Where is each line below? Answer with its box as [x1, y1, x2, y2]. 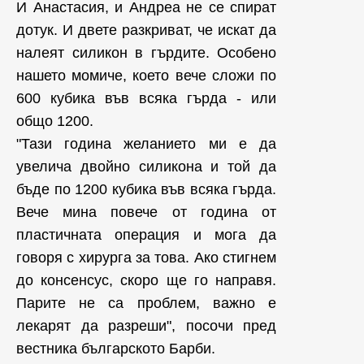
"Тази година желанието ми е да [16, 135, 276, 152]
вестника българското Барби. [16, 340, 215, 357]
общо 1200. [16, 112, 93, 129]
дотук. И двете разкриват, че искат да [16, 21, 276, 38]
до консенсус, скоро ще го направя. [16, 271, 276, 288]
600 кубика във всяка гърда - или [16, 89, 276, 106]
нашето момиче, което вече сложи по [16, 67, 276, 84]
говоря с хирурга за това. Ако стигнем [16, 249, 276, 266]
